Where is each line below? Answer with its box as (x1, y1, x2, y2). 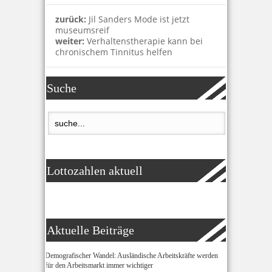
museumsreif (55, 24, 109, 36)
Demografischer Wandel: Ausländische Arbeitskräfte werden (45, 251, 218, 260)
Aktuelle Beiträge (47, 223, 134, 237)
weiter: (55, 35, 87, 47)
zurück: (55, 13, 89, 25)
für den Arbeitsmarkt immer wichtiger (45, 261, 153, 270)
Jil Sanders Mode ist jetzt (89, 13, 189, 25)
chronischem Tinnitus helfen (55, 46, 172, 58)
